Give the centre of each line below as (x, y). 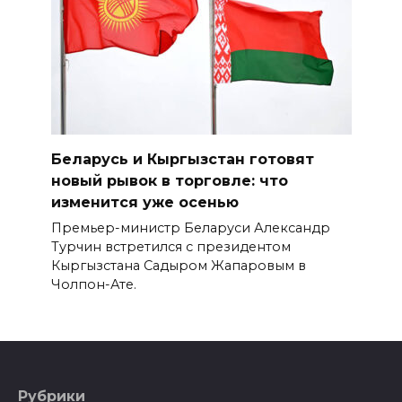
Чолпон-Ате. (93, 285)
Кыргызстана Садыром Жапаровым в (178, 266)
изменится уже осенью (144, 202)
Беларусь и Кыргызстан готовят (182, 159)
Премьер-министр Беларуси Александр (190, 228)
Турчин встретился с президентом (170, 247)
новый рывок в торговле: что (169, 180)
